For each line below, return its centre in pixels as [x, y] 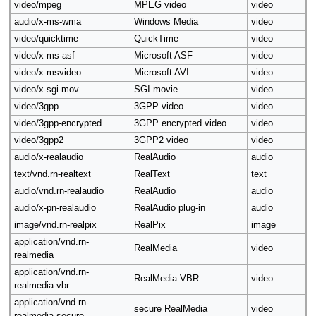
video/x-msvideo [47, 73]
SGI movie [156, 90]
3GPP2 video [161, 141]
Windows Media [166, 22]
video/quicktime [46, 39]
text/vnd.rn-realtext [52, 175]
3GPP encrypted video [180, 124]
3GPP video [158, 107]
